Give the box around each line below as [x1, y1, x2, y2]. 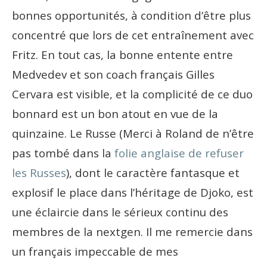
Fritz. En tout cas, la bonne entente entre [12, 46, 233, 62]
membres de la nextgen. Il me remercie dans [12, 223, 253, 239]
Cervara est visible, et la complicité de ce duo [12, 86, 253, 101]
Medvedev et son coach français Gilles [12, 66, 215, 82]
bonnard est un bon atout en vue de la [12, 105, 218, 121]
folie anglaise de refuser [114, 145, 244, 160]
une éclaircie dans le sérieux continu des [12, 204, 228, 219]
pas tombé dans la [12, 145, 114, 160]
